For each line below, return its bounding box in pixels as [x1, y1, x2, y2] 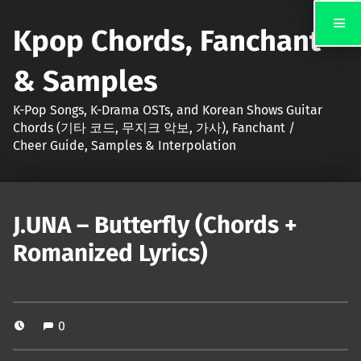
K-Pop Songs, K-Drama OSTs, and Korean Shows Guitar [13, 102, 322, 118]
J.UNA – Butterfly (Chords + [13, 210, 297, 240]
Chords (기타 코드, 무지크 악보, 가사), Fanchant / [13, 119, 295, 135]
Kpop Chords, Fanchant [13, 23, 321, 59]
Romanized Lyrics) [13, 239, 208, 268]
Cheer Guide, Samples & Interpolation [13, 137, 236, 153]
